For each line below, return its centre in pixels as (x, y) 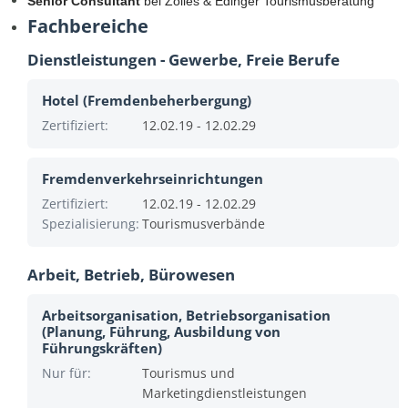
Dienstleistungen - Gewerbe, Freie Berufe (184, 60)
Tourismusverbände (204, 224)
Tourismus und (189, 373)
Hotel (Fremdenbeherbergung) (147, 100)
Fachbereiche (88, 26)
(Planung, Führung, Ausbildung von (161, 331)
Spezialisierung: (91, 224)
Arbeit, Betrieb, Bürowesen (131, 275)
